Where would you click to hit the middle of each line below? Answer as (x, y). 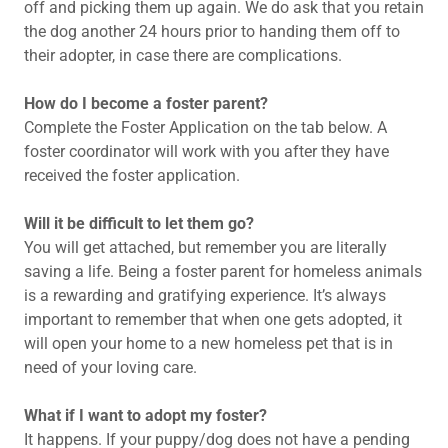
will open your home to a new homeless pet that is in (208, 343)
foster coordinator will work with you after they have (206, 151)
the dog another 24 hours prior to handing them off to (212, 31)
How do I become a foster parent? (146, 103)
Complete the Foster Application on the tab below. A (205, 127)
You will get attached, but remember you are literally (205, 247)
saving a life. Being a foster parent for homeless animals (223, 271)
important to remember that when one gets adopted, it (213, 319)
